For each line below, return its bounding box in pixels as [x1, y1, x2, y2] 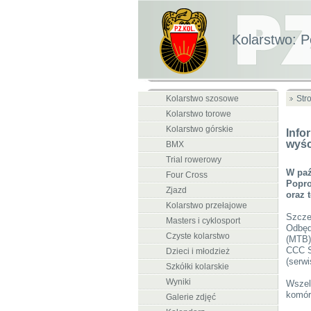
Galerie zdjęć [165, 292, 216, 302]
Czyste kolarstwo [165, 231, 230, 241]
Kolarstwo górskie [165, 124, 233, 134]
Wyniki [165, 277, 191, 287]
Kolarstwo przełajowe [165, 201, 247, 210]
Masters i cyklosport [165, 216, 240, 226]
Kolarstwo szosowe [165, 94, 239, 103]
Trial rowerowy [165, 155, 221, 165]
